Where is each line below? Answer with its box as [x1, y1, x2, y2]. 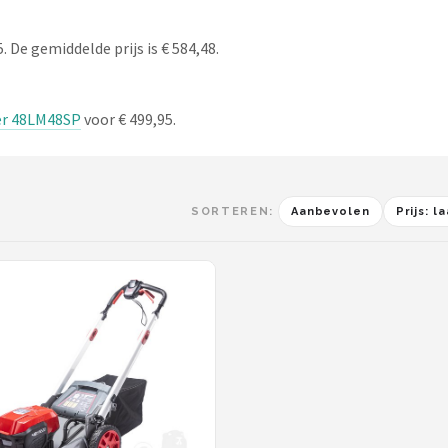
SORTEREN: [191, 205, 274, 218]
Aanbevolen [290, 205, 370, 218]
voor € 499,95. [81, 109, 176, 129]
